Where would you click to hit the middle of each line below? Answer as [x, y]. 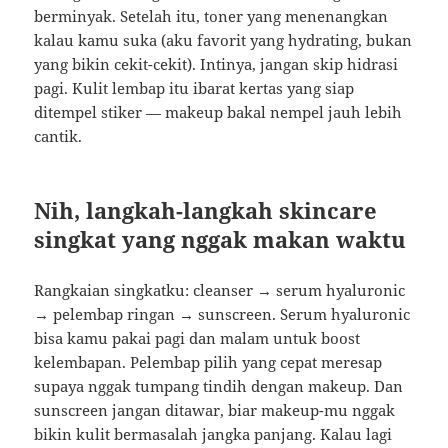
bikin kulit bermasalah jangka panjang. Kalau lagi [213, 434]
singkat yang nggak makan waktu [220, 239]
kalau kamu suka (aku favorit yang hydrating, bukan [223, 40]
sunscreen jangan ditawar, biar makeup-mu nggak [215, 410]
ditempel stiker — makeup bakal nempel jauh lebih [218, 112]
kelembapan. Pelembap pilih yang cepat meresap [208, 362]
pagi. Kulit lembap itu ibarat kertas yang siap [194, 88]
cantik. [58, 136]
